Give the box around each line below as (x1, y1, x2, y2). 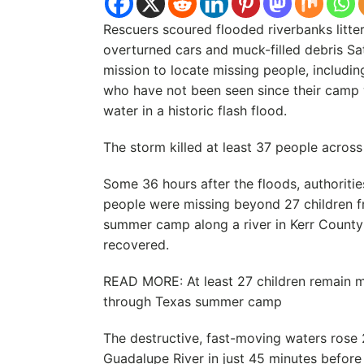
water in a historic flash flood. (102, 102, 287, 119)
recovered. (102, 236, 169, 253)
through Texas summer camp (102, 293, 282, 310)
